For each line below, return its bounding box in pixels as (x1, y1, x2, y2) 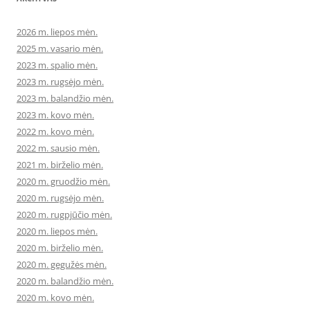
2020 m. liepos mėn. (17, 225, 98, 238)
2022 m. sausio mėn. (17, 142, 100, 155)
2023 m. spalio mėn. (17, 59, 98, 72)
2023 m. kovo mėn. (17, 109, 94, 122)
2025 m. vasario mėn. (17, 42, 103, 55)
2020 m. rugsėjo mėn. (17, 192, 104, 205)
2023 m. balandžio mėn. (17, 92, 113, 105)
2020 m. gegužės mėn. (17, 258, 107, 271)
